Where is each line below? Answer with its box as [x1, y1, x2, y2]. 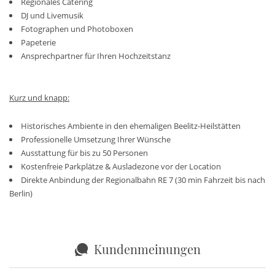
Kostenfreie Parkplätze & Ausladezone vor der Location [21, 161, 221, 172]
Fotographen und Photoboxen [21, 23, 133, 35]
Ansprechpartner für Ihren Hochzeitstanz [21, 50, 171, 62]
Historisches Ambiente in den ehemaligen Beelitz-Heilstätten [21, 120, 241, 132]
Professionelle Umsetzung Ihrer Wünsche [21, 134, 171, 145]
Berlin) [9, 188, 33, 199]
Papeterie [21, 37, 56, 48]
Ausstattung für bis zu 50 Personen [21, 147, 148, 159]
